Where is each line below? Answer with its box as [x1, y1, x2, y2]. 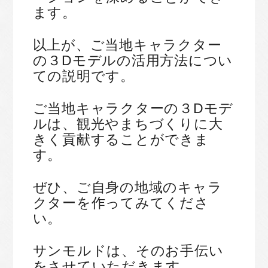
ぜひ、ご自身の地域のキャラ [32, 180, 223, 195]
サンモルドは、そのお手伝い [32, 243, 224, 258]
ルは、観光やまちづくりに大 [32, 117, 223, 132]
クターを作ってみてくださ [32, 196, 209, 211]
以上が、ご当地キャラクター [32, 38, 222, 53]
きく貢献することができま [32, 132, 209, 147]
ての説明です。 [32, 69, 135, 84]
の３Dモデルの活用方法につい [32, 53, 233, 68]
